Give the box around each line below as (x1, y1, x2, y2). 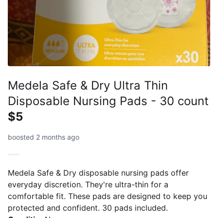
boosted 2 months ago (8, 133, 79, 141)
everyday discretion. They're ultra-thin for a (8, 180, 168, 189)
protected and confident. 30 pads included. (8, 203, 168, 213)
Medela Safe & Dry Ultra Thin (8, 78, 168, 92)
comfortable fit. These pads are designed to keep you (8, 191, 207, 201)
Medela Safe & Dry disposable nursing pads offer (8, 168, 189, 178)
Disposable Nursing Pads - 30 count (8, 94, 209, 108)
